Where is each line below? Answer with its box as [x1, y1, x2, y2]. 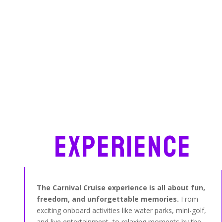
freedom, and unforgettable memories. [37, 194, 179, 204]
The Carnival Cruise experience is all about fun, [37, 182, 206, 192]
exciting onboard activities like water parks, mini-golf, [37, 205, 207, 215]
